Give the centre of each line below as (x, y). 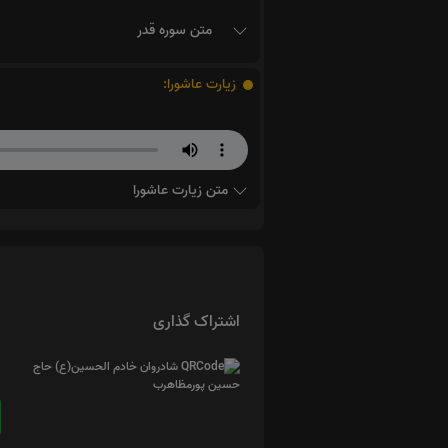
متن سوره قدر (176, 31)
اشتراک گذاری (196, 322)
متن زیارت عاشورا (182, 191)
